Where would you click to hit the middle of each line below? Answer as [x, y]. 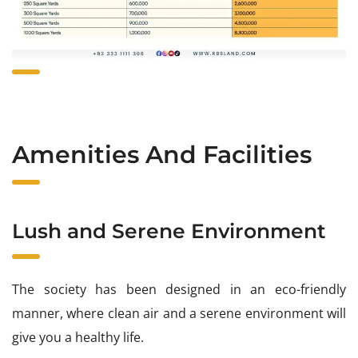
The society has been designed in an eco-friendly [179, 289]
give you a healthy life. [78, 337]
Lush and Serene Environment [169, 231]
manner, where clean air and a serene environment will [179, 313]
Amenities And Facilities [165, 154]
